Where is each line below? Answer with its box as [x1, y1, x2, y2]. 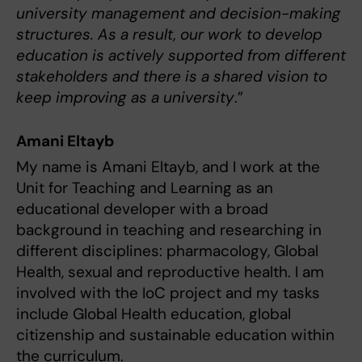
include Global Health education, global [16, 303, 291, 324]
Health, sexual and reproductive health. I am [16, 261, 324, 282]
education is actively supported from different [16, 44, 346, 65]
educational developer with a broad [16, 198, 268, 219]
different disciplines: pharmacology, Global [16, 240, 318, 261]
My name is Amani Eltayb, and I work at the [16, 156, 320, 177]
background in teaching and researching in [16, 219, 322, 240]
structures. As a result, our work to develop [16, 23, 322, 44]
